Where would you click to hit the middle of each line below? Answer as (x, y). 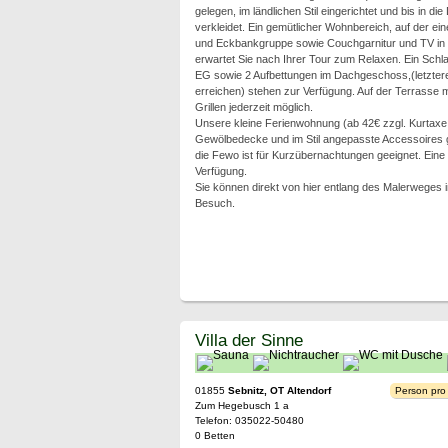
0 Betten (214, 435)
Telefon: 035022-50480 (249, 420)
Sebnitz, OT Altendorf (279, 390)
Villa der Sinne (248, 340)
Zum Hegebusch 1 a (241, 405)
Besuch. (214, 203)
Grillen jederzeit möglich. (253, 107)
